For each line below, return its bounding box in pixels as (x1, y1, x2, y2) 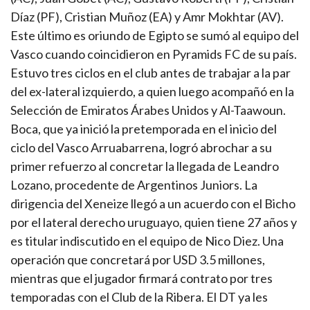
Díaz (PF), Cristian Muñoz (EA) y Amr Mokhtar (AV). (10, 9, 284, 25)
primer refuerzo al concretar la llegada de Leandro (10, 158, 279, 174)
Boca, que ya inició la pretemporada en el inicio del (10, 121, 277, 137)
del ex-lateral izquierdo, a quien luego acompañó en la (10, 84, 294, 100)
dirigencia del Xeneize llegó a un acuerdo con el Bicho (10, 196, 295, 212)
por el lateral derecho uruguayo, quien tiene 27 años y (10, 215, 297, 230)
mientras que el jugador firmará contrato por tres (10, 271, 273, 286)
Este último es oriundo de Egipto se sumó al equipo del (10, 28, 299, 44)
